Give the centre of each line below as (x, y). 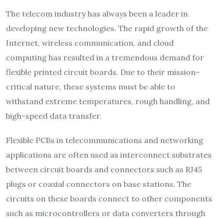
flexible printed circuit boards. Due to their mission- (103, 72)
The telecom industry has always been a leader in (97, 14)
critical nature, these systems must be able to (91, 87)
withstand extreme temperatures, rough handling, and (108, 101)
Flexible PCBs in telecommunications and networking (105, 140)
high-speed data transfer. (54, 116)
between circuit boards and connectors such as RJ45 (104, 170)
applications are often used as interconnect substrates (109, 155)
